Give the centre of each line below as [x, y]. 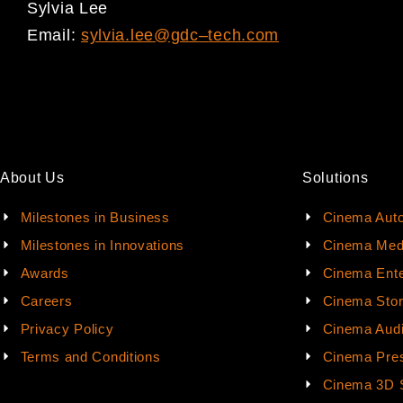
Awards [45, 273]
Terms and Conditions [90, 356]
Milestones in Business [95, 217]
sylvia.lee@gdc [139, 35]
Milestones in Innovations [102, 245]
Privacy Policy [67, 328]
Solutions [336, 177]
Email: [54, 35]
